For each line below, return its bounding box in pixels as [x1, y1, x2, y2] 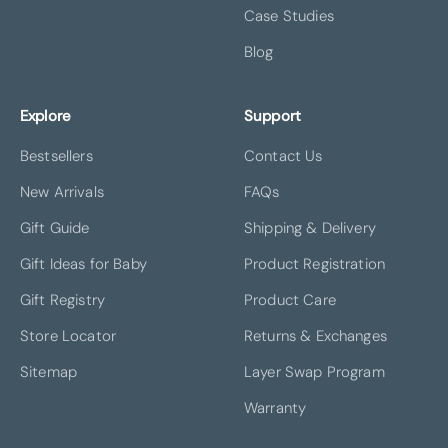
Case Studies [244, 5, 334, 26]
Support [244, 105, 302, 126]
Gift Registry [20, 289, 105, 310]
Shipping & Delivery [244, 217, 376, 238]
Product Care [244, 289, 336, 310]
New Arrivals [20, 181, 104, 202]
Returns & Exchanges [244, 325, 387, 346]
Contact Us [244, 145, 323, 166]
